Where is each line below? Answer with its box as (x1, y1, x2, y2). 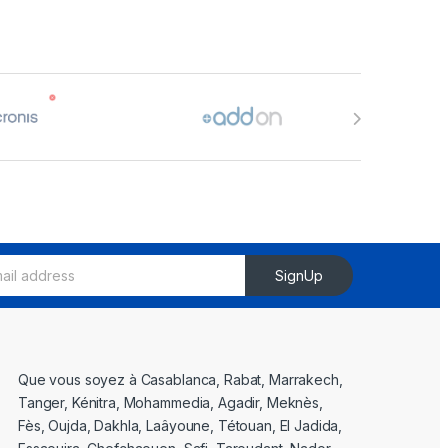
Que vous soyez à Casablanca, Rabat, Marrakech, (18, 371, 343, 388)
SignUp (275, 267, 324, 285)
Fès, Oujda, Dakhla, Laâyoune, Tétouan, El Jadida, (18, 417, 343, 434)
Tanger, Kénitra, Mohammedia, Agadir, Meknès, (18, 394, 323, 411)
